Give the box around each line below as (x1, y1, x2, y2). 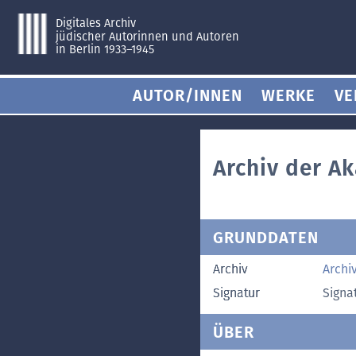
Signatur (213, 285, 260, 300)
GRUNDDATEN (213, 227, 319, 247)
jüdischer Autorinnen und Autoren (54, 29, 240, 44)
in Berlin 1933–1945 (55, 42, 155, 57)
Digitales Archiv (55, 15, 137, 30)
